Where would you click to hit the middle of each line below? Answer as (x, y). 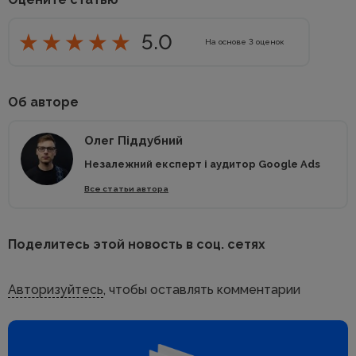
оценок (269, 42)
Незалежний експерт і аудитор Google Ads (202, 164)
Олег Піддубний (133, 141)
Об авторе (43, 102)
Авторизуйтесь (56, 290)
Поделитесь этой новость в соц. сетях (137, 244)
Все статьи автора (126, 189)
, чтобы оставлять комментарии (202, 290)
